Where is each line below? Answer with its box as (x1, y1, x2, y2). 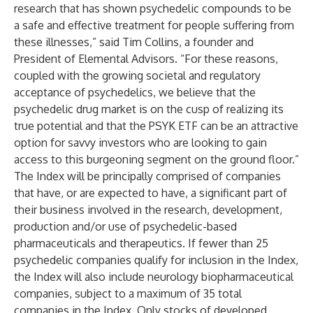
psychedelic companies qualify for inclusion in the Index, (14, 253, 298, 267)
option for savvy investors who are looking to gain (14, 136, 267, 150)
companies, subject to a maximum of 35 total (14, 286, 242, 300)
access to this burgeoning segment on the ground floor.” (14, 152, 299, 166)
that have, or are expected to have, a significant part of (14, 186, 287, 200)
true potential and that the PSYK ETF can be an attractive (14, 119, 298, 133)
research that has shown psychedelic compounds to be (14, 1, 291, 15)
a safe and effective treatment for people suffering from (14, 18, 294, 32)
